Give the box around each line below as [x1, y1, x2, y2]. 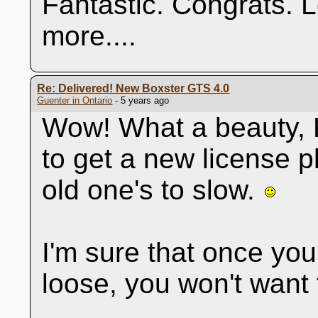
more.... [42, 21, 137, 51]
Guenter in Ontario [37, 95, 113, 106]
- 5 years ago [112, 95, 170, 106]
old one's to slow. [42, 175, 263, 205]
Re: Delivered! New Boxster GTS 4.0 [37, 82, 230, 94]
